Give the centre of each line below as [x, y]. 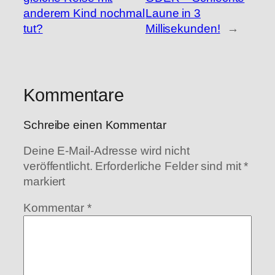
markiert [45, 181]
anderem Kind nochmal [84, 13]
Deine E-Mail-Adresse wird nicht [107, 150]
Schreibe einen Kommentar [95, 125]
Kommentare [74, 95]
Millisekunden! [183, 28]
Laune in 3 [173, 13]
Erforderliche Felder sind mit [170, 166]
